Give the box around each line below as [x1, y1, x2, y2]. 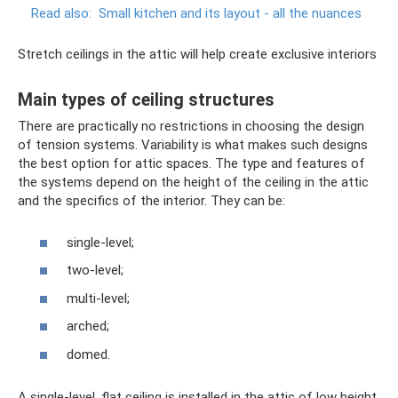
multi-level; [67, 290, 130, 306]
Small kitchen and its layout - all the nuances [99, 5, 362, 22]
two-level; [67, 262, 123, 279]
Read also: [31, 5, 92, 22]
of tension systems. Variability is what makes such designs [18, 137, 368, 154]
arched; [67, 318, 109, 335]
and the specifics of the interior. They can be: [18, 193, 285, 210]
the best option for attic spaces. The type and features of [18, 155, 365, 172]
